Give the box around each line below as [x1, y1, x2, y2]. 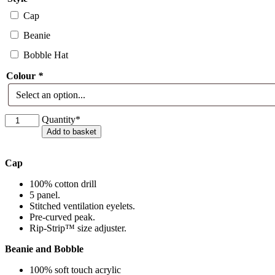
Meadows [4, 125, 42, 136]
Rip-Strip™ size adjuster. [29, 223, 126, 234]
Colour [6, 71, 38, 82]
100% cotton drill [29, 179, 96, 190]
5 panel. [29, 190, 60, 201]
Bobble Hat [23, 50, 68, 61]
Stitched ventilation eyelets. [29, 201, 135, 212]
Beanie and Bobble [5, 244, 83, 255]
